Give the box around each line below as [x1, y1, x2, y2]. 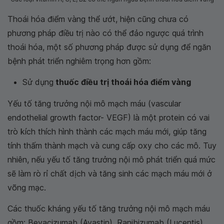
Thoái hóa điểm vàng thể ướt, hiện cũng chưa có [7, 14, 188, 24]
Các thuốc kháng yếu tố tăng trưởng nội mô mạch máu [7, 203, 210, 214]
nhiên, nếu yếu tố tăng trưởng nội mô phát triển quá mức [7, 154, 215, 165]
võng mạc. [7, 182, 46, 193]
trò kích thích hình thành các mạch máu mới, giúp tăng [7, 126, 206, 137]
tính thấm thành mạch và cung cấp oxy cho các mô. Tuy [7, 140, 216, 151]
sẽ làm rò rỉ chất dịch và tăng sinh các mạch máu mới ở [7, 168, 212, 179]
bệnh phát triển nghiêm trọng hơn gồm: [7, 56, 151, 66]
